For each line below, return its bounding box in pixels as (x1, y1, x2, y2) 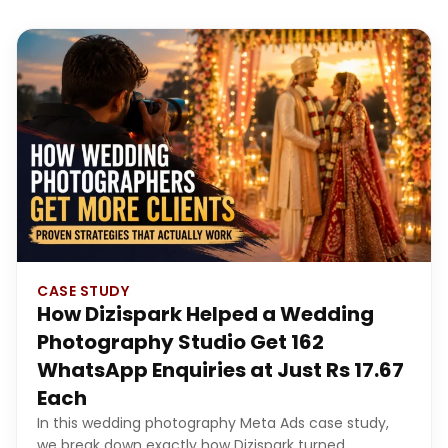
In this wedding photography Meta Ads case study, (37, 412, 389, 433)
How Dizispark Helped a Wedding (37, 299, 374, 328)
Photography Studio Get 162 (37, 327, 324, 356)
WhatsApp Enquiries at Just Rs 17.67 (37, 355, 404, 384)
